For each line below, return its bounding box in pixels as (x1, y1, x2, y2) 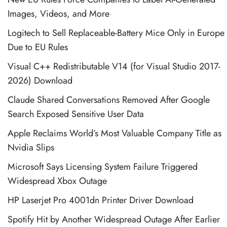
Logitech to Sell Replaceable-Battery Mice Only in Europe (8, 26, 224, 40)
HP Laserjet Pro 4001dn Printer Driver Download (8, 193, 194, 207)
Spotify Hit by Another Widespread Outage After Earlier (8, 212, 220, 226)
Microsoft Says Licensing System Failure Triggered (8, 160, 198, 173)
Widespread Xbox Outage (8, 174, 107, 187)
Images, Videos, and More (8, 7, 109, 20)
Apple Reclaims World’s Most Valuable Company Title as (8, 126, 221, 140)
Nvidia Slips (8, 140, 54, 154)
